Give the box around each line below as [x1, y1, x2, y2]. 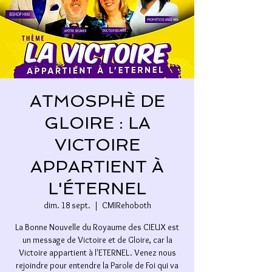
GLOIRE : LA [44, 113, 151, 134]
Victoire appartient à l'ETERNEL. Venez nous [18, 247, 176, 259]
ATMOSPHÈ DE [29, 91, 165, 112]
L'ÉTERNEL [48, 178, 146, 199]
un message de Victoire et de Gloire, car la [22, 234, 172, 246]
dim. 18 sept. [43, 200, 90, 211]
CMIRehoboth [101, 200, 151, 211]
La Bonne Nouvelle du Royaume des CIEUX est [15, 222, 179, 233]
